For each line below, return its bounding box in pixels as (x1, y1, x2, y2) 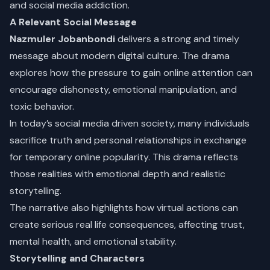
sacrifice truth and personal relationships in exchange (10, 134, 246, 146)
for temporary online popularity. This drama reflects (10, 151, 238, 163)
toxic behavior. (10, 100, 74, 113)
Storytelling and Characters (10, 252, 145, 265)
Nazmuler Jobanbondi (10, 33, 115, 45)
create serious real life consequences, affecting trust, (10, 218, 245, 231)
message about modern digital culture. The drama (10, 49, 230, 62)
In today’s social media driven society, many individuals (10, 117, 250, 130)
